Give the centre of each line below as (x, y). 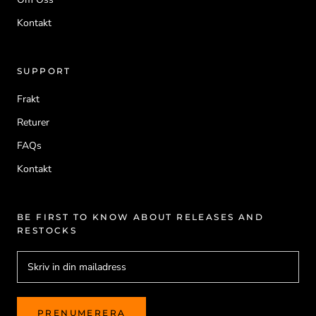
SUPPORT (44, 71)
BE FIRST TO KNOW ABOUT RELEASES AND (140, 217)
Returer (33, 123)
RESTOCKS (47, 231)
